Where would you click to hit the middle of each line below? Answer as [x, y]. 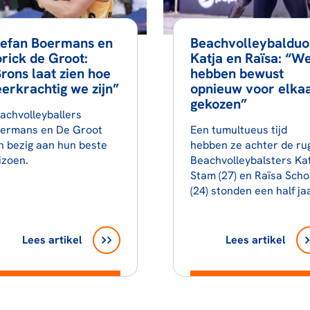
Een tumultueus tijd [238, 129]
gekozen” [218, 103]
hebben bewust [237, 73]
